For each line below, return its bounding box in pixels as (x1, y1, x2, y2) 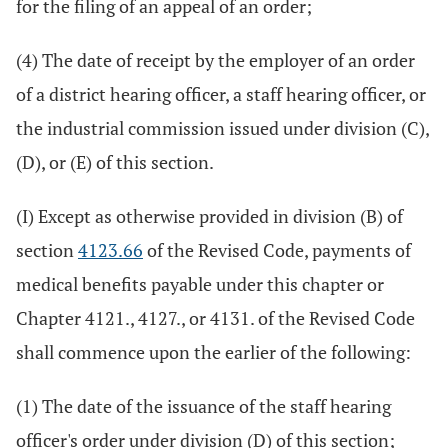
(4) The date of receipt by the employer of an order (16, 48, 415, 72)
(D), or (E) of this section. (16, 150, 214, 174)
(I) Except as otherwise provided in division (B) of (16, 204, 403, 228)
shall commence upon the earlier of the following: (16, 340, 411, 364)
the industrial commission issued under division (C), (16, 116, 429, 140)
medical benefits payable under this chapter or (16, 272, 384, 296)
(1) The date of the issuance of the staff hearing (16, 394, 391, 418)
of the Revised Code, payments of (143, 238, 411, 262)
